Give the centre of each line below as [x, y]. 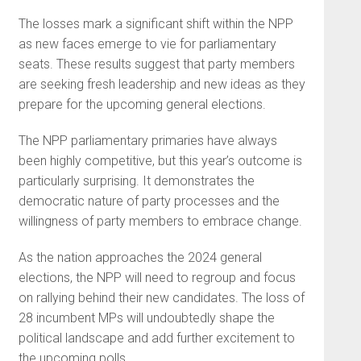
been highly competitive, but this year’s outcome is [160, 161]
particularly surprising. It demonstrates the [136, 181]
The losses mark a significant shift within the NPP [156, 24]
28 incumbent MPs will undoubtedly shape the [146, 318]
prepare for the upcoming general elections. [142, 105]
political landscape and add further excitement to [156, 338]
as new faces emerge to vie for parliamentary [147, 44]
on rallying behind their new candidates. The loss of [161, 298]
